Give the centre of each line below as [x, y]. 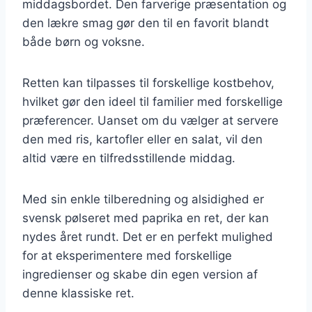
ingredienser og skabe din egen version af [140, 274]
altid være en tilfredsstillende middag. [129, 158]
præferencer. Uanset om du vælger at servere [150, 120]
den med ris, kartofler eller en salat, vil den [142, 139]
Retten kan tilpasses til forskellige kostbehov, [148, 83]
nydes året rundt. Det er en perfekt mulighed [148, 236]
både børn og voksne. [84, 41]
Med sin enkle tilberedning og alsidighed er [143, 199]
